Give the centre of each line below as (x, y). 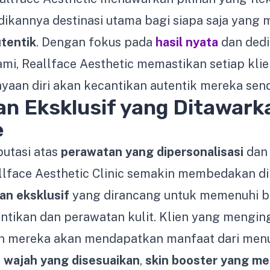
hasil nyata (187, 42)
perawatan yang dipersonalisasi (152, 152)
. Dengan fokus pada (96, 42)
